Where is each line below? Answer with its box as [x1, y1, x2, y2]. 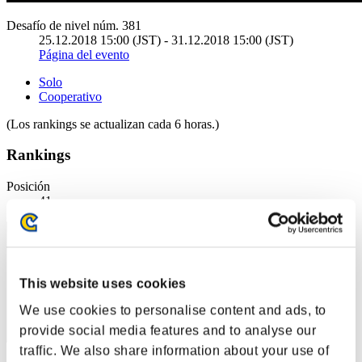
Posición [6, 179, 50, 194]
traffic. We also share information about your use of [19, 343, 329, 358]
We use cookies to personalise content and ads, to [19, 303, 326, 318]
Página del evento [39, 47, 129, 61]
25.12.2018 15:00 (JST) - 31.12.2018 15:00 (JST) [39, 32, 293, 47]
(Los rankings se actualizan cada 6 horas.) [6, 116, 219, 131]
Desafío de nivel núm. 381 [6, 18, 141, 32]
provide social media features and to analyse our [19, 323, 316, 338]
